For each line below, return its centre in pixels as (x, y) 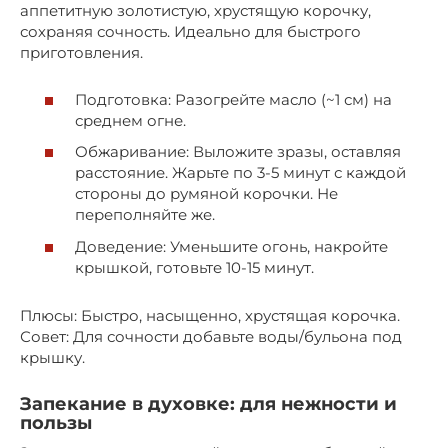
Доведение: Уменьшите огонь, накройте (231, 246)
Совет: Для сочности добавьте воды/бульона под (211, 336)
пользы (56, 422)
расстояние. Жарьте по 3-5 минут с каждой (240, 173)
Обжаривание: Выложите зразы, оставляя (238, 152)
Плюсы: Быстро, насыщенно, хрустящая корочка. (210, 315)
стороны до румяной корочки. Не (206, 194)
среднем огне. (130, 120)
